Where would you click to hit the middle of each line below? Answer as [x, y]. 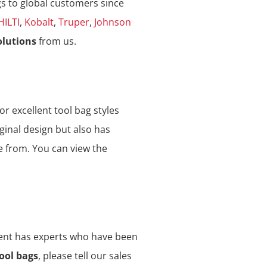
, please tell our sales [85, 256]
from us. [56, 41]
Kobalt [39, 22]
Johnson [113, 22]
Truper [74, 22]
